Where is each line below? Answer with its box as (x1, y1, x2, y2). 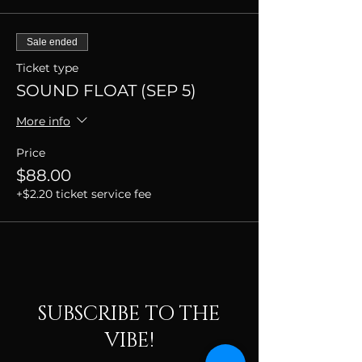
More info (16, 113, 70, 128)
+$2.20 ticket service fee (16, 187, 151, 201)
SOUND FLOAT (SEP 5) (16, 81, 196, 100)
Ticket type (16, 61, 78, 75)
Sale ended (27, 36, 78, 48)
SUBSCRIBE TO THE (38, 301, 221, 327)
